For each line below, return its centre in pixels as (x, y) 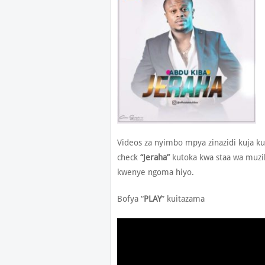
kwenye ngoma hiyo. (155, 172)
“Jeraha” (155, 157)
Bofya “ (130, 199)
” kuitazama (183, 199)
